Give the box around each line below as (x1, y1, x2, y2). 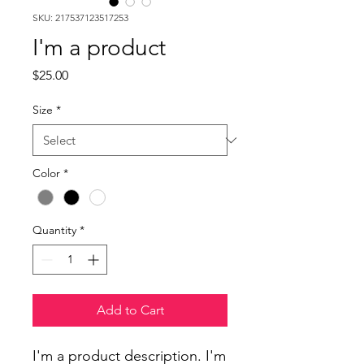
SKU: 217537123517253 (32, 11, 128, 24)
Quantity (32, 223, 76, 238)
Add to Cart (96, 302, 164, 318)
